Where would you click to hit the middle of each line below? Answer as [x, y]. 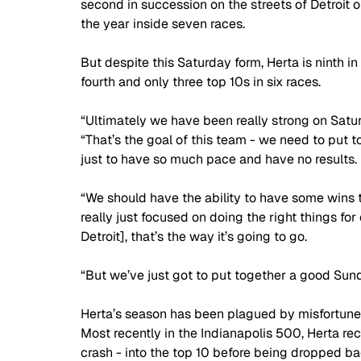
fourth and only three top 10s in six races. [201, 82]
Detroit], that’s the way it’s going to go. [195, 237]
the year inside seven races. [164, 24]
